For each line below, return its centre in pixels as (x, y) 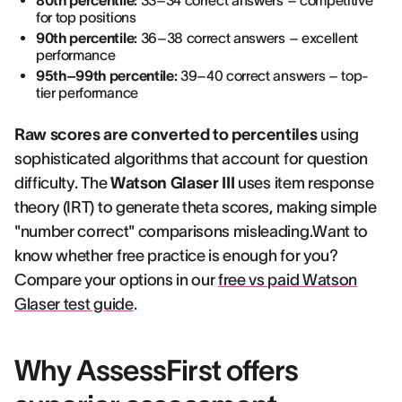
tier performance (87, 92)
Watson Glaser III (172, 183)
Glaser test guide (74, 304)
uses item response (304, 183)
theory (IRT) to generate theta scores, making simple (196, 207)
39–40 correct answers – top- (273, 75)
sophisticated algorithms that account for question (191, 159)
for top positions (86, 17)
